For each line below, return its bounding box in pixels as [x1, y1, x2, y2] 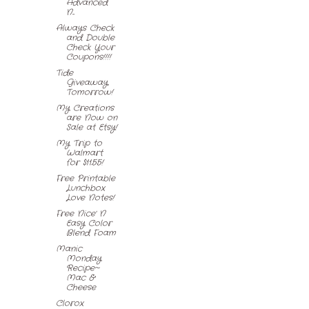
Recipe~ [66, 261, 99, 274]
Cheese [66, 281, 96, 293]
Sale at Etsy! [66, 121, 117, 133]
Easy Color [66, 217, 112, 229]
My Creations [55, 101, 114, 114]
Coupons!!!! [66, 50, 111, 63]
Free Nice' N [55, 207, 106, 219]
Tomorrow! [66, 86, 113, 98]
